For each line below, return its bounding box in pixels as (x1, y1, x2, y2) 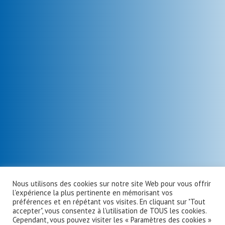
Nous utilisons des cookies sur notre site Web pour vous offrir (13, 179, 211, 188)
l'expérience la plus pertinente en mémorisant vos (13, 188, 173, 197)
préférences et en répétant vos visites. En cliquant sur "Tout (13, 197, 205, 206)
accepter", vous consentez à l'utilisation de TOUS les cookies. (13, 206, 206, 215)
